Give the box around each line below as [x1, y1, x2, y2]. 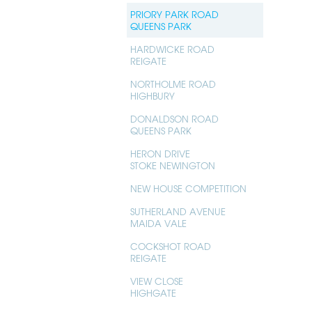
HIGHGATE [130, 287, 176, 299]
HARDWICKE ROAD [130, 43, 214, 56]
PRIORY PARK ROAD [130, 8, 219, 21]
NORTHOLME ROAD [130, 78, 216, 91]
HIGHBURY [130, 90, 175, 102]
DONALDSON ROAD [130, 113, 219, 125]
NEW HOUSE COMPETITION [130, 182, 247, 195]
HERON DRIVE [130, 148, 190, 160]
